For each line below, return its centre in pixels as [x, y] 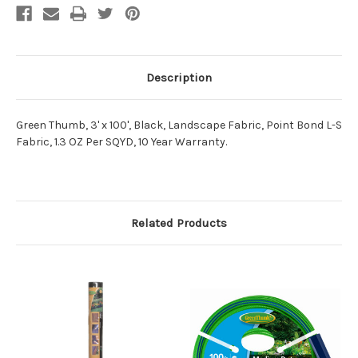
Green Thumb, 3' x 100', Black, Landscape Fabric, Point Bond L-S [179, 125]
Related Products [179, 223]
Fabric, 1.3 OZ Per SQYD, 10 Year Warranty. [121, 142]
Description [179, 78]
